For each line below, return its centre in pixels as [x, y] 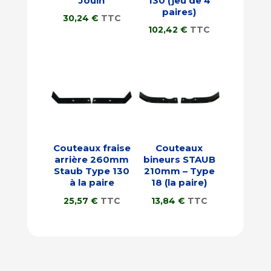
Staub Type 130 [92, 171]
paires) [179, 11]
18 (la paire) [179, 183]
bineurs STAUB [179, 160]
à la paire [92, 183]
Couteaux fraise [92, 148]
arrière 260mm [92, 160]
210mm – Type [179, 171]
